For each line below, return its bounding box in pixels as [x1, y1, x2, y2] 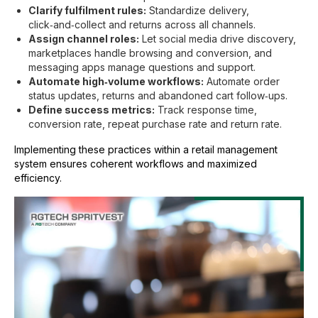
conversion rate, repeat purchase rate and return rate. [28, 118, 282, 131]
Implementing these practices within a [14, 143, 192, 156]
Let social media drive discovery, [139, 33, 296, 45]
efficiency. [14, 172, 62, 185]
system [14, 158, 47, 170]
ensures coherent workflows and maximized [47, 158, 257, 170]
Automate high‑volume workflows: [28, 75, 204, 88]
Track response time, [155, 104, 257, 116]
